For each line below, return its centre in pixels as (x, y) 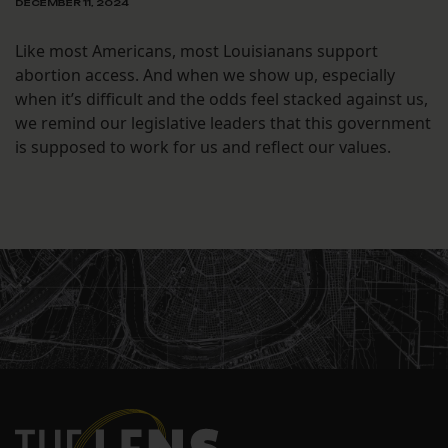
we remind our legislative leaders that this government (223, 123)
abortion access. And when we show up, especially (205, 75)
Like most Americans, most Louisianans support (196, 51)
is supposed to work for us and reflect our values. (205, 147)
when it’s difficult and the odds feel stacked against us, (221, 99)
